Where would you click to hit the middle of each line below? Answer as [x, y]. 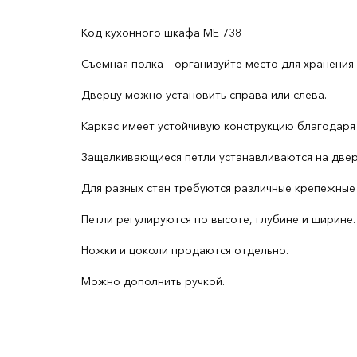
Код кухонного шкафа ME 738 [161, 33]
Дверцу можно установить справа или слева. [204, 95]
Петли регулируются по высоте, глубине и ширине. [218, 219]
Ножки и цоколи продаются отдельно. [185, 250]
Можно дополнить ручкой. [153, 281]
